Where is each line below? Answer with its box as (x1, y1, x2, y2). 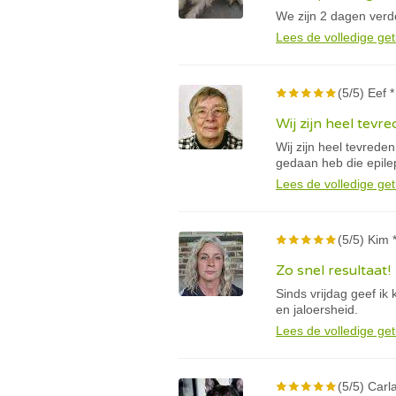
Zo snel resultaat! (276, 262, 391, 279)
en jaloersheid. (276, 302, 358, 316)
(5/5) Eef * (338, 86, 394, 100)
